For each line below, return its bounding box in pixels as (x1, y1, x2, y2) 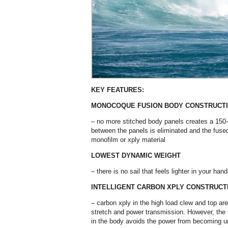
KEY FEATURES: (91, 86, 144, 94)
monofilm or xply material (91, 136, 165, 144)
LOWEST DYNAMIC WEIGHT (91, 152, 181, 159)
